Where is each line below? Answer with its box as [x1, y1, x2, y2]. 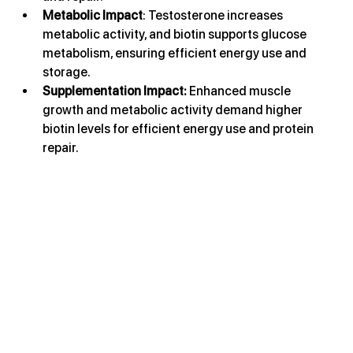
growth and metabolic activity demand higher [43, 102, 306, 117]
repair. [43, 139, 80, 155]
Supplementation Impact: [43, 83, 190, 98]
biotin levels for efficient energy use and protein [43, 121, 317, 136]
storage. [43, 64, 91, 80]
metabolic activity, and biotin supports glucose [43, 26, 310, 42]
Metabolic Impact [43, 7, 143, 23]
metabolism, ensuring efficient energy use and [43, 45, 310, 61]
